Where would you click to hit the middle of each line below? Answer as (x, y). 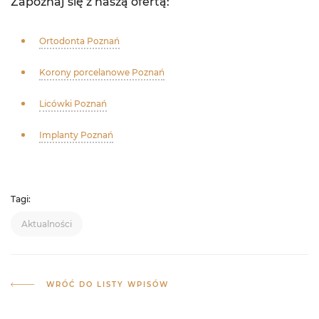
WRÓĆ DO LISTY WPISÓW (108, 284)
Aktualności (47, 224)
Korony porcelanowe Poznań (102, 72)
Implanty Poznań (76, 135)
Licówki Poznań (73, 104)
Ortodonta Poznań (79, 41)
